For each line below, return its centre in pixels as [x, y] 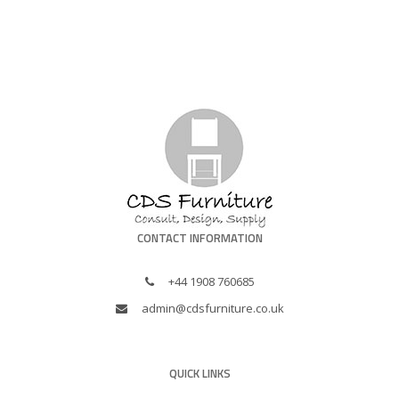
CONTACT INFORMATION [199, 237]
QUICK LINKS [199, 373]
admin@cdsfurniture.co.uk [212, 308]
